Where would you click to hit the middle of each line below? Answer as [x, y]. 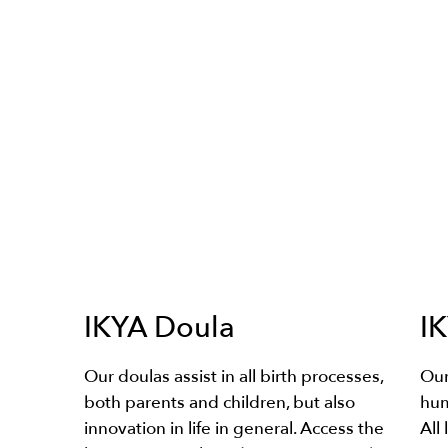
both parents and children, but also [219, 403]
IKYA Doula [159, 327]
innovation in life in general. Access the [234, 429]
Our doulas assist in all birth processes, [233, 377]
